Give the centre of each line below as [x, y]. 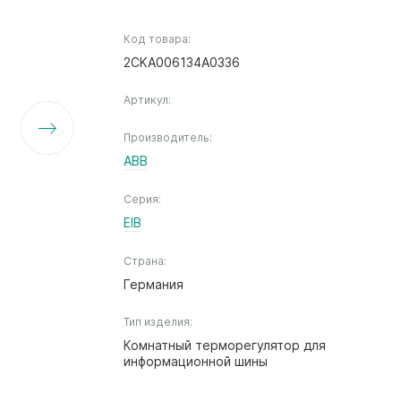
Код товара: [158, 38]
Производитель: [168, 137]
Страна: [145, 260]
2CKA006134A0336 [182, 62]
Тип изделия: [158, 321]
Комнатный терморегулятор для [225, 345]
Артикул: [148, 99]
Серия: [143, 199]
